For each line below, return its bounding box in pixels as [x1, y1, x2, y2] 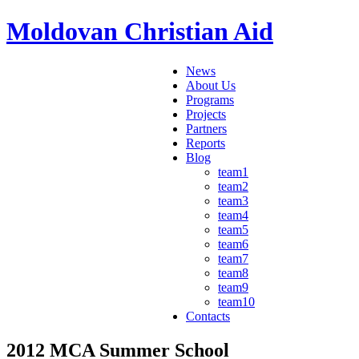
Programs [186, 92, 234, 107]
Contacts [186, 309, 230, 323]
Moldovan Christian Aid [6, 17, 273, 46]
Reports [186, 135, 225, 150]
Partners [186, 121, 227, 135]
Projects [186, 107, 226, 121]
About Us [186, 78, 236, 92]
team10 [218, 294, 255, 309]
